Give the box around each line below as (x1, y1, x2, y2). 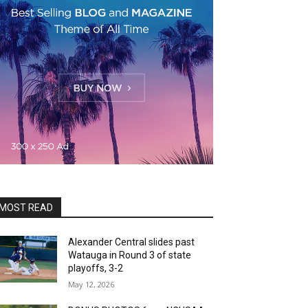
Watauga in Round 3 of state (68, 250, 192, 261)
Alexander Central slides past (68, 236, 195, 247)
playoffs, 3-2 (68, 263, 124, 274)
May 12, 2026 (68, 279, 115, 289)
